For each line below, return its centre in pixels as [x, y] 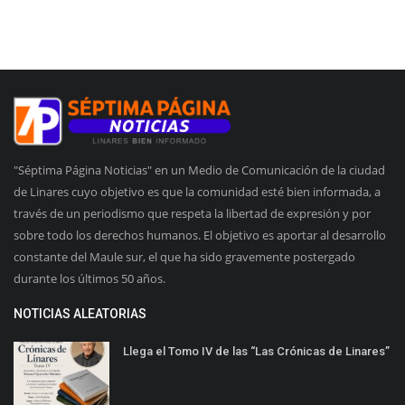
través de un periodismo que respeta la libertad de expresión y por [192, 214]
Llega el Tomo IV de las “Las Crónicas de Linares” [256, 352]
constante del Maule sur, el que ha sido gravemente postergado [184, 257]
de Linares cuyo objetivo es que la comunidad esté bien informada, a [197, 192]
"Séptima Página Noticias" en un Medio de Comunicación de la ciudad [199, 170]
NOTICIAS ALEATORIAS [80, 314]
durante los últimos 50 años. [89, 279]
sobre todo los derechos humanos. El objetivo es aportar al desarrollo [200, 235]
